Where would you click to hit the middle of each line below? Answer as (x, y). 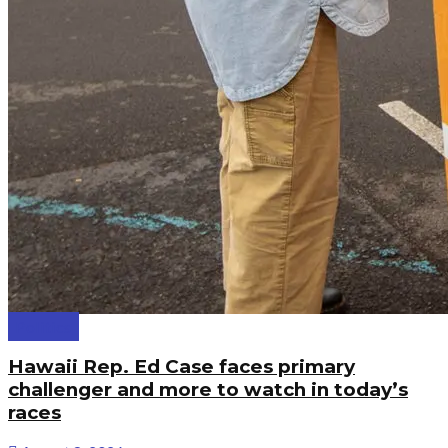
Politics (44, 326)
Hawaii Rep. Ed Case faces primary (181, 366)
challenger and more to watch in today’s (208, 389)
